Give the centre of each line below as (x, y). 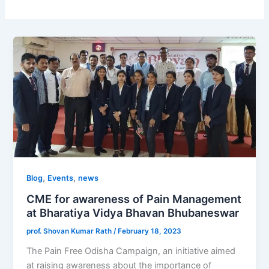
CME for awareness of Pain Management (134, 198)
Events (61, 178)
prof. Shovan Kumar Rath (70, 231)
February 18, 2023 (150, 231)
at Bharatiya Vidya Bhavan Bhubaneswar (133, 212)
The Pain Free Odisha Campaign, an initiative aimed (131, 251)
